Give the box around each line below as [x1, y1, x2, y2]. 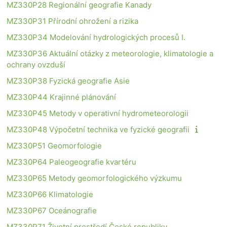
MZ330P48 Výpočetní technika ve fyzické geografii [7, 124, 190, 134]
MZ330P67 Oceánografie [7, 205, 97, 215]
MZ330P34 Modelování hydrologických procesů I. [7, 32, 185, 42]
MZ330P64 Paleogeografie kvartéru [7, 157, 136, 167]
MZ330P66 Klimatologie [7, 189, 93, 199]
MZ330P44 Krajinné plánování [7, 92, 116, 102]
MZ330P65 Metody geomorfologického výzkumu [7, 173, 182, 183]
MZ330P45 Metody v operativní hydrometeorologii [7, 108, 188, 118]
